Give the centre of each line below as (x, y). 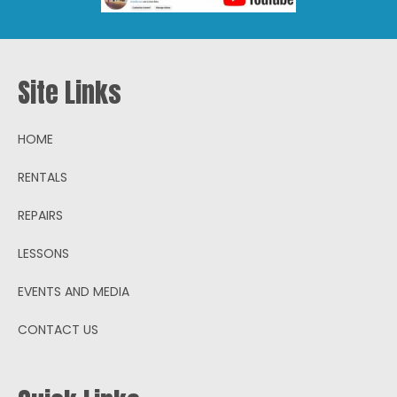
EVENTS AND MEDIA (74, 291)
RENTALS (43, 177)
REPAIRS (40, 215)
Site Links (70, 92)
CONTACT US (58, 329)
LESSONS (43, 253)
